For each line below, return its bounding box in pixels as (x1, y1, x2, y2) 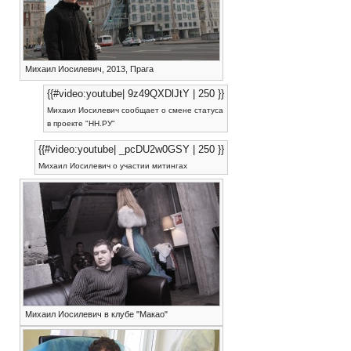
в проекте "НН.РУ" (46, 119, 115, 128)
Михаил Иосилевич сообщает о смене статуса (46, 106, 223, 115)
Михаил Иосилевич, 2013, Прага (24, 64, 154, 74)
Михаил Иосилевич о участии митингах (38, 161, 187, 171)
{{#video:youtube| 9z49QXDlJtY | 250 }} (46, 88, 224, 100)
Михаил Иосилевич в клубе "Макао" (24, 309, 168, 320)
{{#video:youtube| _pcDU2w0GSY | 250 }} (38, 143, 224, 156)
